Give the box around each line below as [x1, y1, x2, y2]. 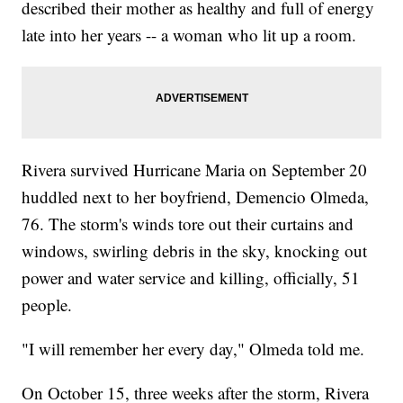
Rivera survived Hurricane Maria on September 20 [22, 158, 368, 182]
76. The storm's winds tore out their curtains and [22, 212, 354, 236]
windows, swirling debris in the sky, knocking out [22, 239, 368, 263]
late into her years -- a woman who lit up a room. [22, 23, 357, 47]
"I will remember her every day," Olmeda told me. [22, 337, 365, 361]
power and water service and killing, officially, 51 [22, 266, 361, 290]
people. [22, 293, 73, 317]
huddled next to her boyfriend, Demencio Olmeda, [22, 185, 370, 209]
